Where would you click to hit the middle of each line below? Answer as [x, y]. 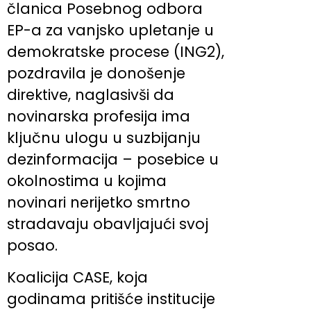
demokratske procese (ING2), [116, 52]
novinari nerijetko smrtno [99, 203]
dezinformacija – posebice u [113, 160]
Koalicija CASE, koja [77, 277]
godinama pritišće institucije [111, 299]
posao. [32, 246]
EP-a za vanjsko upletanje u [110, 31]
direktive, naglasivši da [91, 95]
